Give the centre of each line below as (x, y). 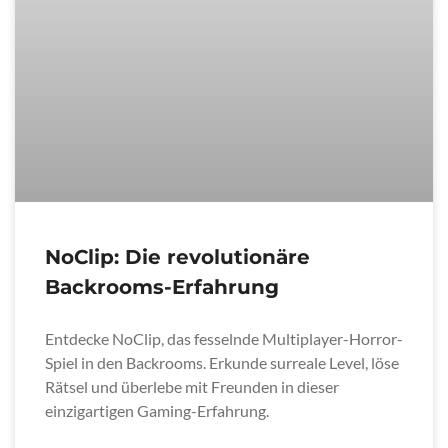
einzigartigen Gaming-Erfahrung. (157, 410)
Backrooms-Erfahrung (162, 286)
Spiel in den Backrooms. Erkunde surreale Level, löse (222, 362)
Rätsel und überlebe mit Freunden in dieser (192, 386)
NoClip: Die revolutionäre (177, 256)
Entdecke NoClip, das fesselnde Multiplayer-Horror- (224, 338)
